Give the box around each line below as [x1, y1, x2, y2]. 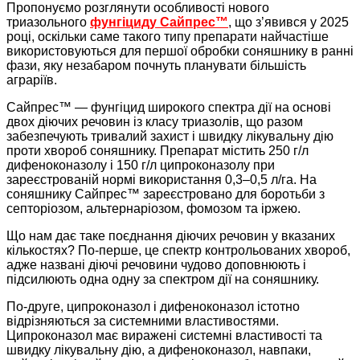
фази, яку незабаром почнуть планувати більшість [6, 59, 306, 73]
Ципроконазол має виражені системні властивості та [6, 329, 322, 343]
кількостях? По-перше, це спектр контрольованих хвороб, [6, 243, 350, 258]
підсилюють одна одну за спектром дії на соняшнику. [6, 272, 319, 287]
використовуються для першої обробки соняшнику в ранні [6, 44, 354, 59]
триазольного [6, 15, 90, 30]
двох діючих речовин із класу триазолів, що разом [6, 115, 303, 129]
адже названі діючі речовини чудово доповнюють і [6, 258, 306, 272]
